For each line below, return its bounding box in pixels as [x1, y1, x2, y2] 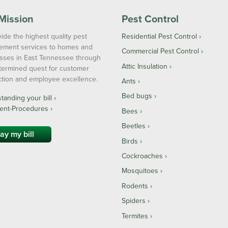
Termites [122, 210, 148, 221]
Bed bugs [122, 91, 152, 101]
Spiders [122, 195, 146, 206]
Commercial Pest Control [122, 46, 199, 56]
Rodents [122, 180, 148, 191]
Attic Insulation [122, 61, 167, 71]
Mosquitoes [122, 165, 158, 176]
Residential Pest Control [122, 31, 197, 41]
